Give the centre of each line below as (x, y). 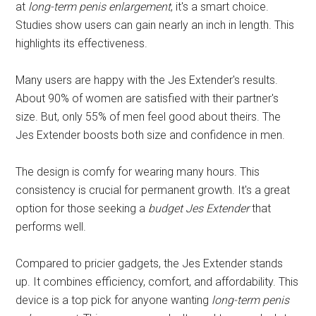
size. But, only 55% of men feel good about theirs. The (148, 116)
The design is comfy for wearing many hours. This (138, 171)
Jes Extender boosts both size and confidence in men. (151, 135)
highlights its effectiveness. (82, 43)
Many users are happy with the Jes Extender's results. (147, 80)
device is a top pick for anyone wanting (114, 300)
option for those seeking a (82, 208)
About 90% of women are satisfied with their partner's (147, 98)
